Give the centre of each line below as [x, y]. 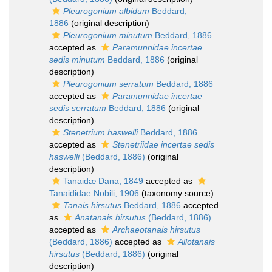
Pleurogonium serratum [108, 84]
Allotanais [196, 242]
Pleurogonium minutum [108, 35]
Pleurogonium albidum [106, 11]
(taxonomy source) [176, 193]
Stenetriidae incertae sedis [163, 144]
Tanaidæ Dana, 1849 [103, 181]
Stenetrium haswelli [100, 132]
